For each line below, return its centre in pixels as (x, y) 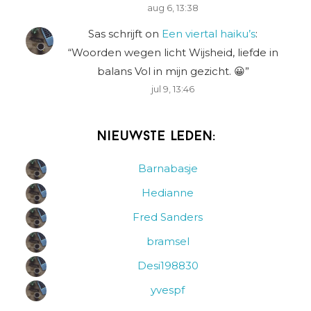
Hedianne (168, 192)
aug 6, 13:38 (173, 8)
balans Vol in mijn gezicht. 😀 (171, 71)
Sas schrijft (115, 33)
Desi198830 (168, 265)
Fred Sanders (168, 217)
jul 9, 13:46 (173, 89)
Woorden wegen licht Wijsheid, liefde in (175, 52)
